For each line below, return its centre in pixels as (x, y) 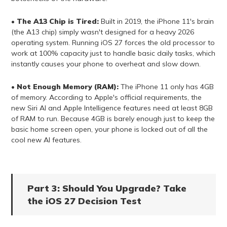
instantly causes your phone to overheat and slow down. (106, 64)
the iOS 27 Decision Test (84, 201)
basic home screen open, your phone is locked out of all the (109, 129)
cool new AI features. (46, 140)
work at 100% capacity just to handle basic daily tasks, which (113, 53)
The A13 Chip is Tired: (58, 22)
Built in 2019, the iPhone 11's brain (156, 22)
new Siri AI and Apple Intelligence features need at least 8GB (112, 108)
